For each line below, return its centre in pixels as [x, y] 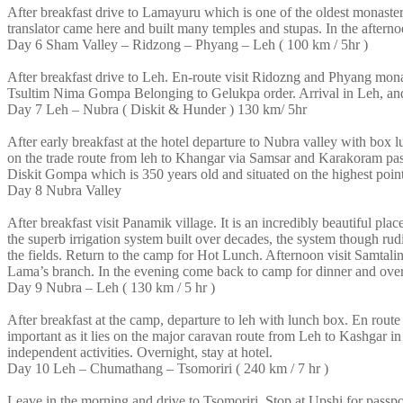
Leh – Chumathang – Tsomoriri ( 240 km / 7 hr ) [191, 368]
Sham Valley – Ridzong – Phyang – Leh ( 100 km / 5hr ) [207, 44]
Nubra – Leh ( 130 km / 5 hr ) [130, 287]
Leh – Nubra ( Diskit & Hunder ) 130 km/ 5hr [176, 109]
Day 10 [28, 368]
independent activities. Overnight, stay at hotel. [140, 352]
